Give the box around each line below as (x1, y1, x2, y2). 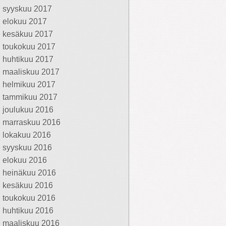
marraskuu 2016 (3, 118, 61, 127)
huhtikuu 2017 (3, 55, 53, 64)
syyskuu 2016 (3, 143, 52, 152)
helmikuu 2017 (3, 80, 55, 89)
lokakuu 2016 (3, 131, 51, 139)
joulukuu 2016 (3, 105, 53, 114)
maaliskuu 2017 (3, 68, 60, 76)
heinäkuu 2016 (3, 168, 56, 177)
